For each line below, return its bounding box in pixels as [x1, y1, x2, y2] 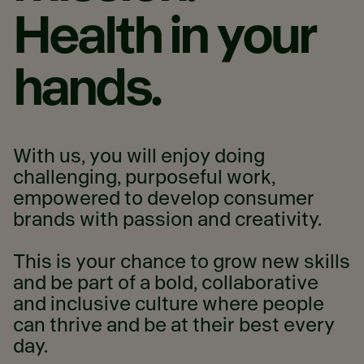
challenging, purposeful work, [13, 167, 275, 188]
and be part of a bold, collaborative [13, 273, 318, 293]
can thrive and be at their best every [13, 315, 335, 336]
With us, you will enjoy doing [13, 146, 265, 167]
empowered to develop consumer [13, 188, 314, 209]
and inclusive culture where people [13, 294, 324, 314]
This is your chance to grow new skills [13, 252, 350, 272]
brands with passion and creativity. [13, 210, 322, 230]
